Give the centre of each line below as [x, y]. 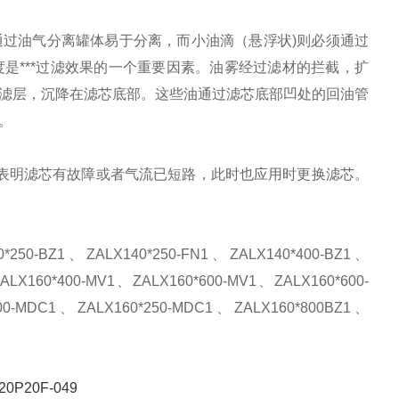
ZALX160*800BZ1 [293, 308]
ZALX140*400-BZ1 [291, 254]
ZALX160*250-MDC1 [145, 308]
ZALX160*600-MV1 [195, 281]
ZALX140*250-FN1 [148, 254]
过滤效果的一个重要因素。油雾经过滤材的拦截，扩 [203, 67]
